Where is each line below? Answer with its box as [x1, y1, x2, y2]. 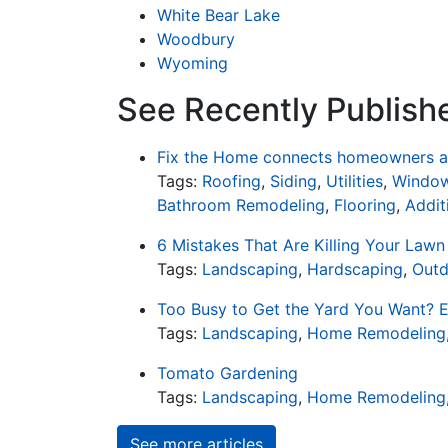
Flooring [334, 195, 396, 215]
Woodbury [157, 29, 235, 49]
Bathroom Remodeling [157, 195, 325, 215]
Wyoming [157, 53, 228, 73]
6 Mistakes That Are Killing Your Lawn [157, 235, 445, 255]
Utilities [326, 171, 383, 191]
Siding [270, 171, 317, 191]
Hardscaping [307, 259, 403, 279]
